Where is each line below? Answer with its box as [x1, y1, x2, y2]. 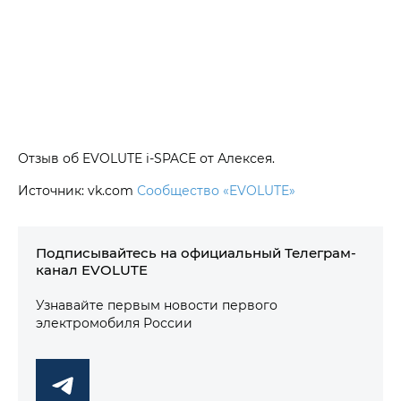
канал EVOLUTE [36, 260, 148, 278]
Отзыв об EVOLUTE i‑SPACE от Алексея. [18, 149, 275, 166]
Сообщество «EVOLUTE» [137, 181, 295, 199]
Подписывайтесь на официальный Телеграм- [36, 243, 356, 261]
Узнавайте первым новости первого [36, 295, 277, 313]
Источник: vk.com [18, 181, 137, 199]
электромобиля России [36, 313, 192, 331]
